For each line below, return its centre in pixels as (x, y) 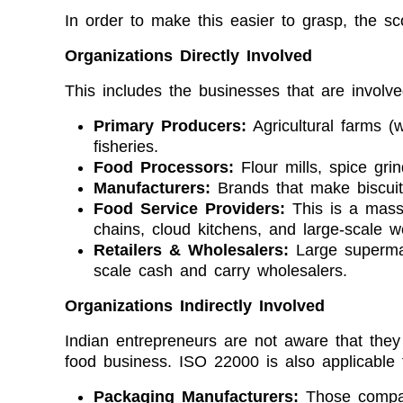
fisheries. (126, 146)
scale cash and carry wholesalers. (220, 270)
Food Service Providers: (193, 208)
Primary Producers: (170, 125)
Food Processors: (164, 167)
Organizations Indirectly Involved (195, 305)
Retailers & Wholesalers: (191, 250)
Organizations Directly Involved (188, 55)
